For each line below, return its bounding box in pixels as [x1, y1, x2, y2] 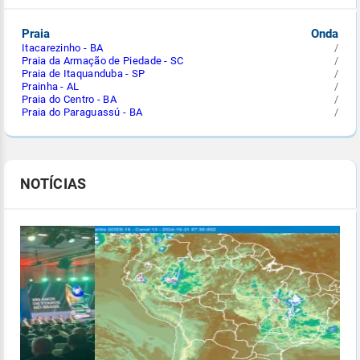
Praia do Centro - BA [22, 93, 117, 105]
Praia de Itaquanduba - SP [22, 67, 145, 80]
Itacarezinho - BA [22, 42, 104, 54]
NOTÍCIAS [20, 175, 87, 192]
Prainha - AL [22, 80, 80, 92]
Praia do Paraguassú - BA [22, 106, 143, 118]
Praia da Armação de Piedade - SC [22, 55, 184, 67]
